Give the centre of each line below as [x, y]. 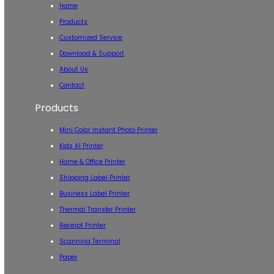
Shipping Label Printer [95, 178]
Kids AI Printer [81, 146]
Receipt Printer [83, 225]
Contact [72, 85]
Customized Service [91, 38]
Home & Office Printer [92, 162]
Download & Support [92, 54]
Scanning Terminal [90, 241]
